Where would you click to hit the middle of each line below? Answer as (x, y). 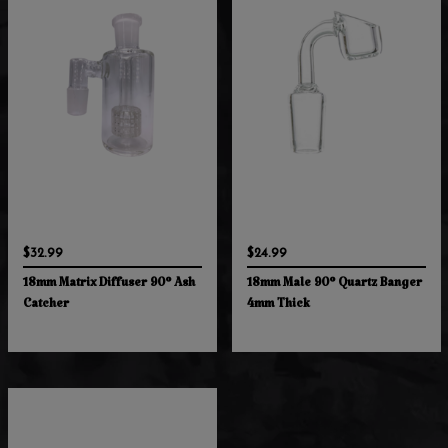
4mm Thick (278, 307)
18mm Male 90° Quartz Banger (334, 286)
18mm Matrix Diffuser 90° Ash (108, 286)
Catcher (45, 307)
